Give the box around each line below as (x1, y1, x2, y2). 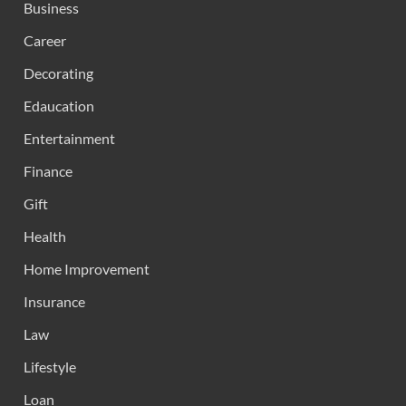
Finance (24, 162, 72, 179)
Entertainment (24, 130, 115, 147)
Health (24, 227, 66, 245)
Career (24, 32, 66, 49)
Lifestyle (24, 358, 76, 375)
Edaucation (24, 97, 94, 114)
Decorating (24, 64, 93, 82)
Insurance (24, 293, 85, 310)
